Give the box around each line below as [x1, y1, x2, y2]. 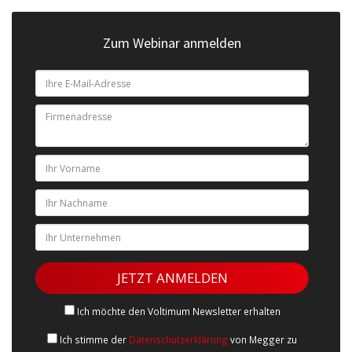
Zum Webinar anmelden [103, 33, 241, 52]
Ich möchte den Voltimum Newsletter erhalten [76, 304, 280, 317]
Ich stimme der [60, 332, 129, 346]
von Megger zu [228, 332, 297, 346]
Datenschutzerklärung [129, 332, 228, 346]
